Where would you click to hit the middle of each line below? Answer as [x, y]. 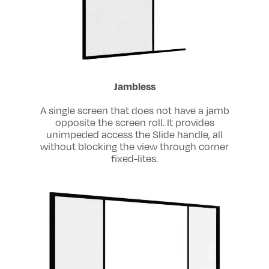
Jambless [134, 86]
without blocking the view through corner [134, 146]
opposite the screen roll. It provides [134, 122]
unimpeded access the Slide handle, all [134, 134]
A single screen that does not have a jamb [134, 110]
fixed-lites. [134, 158]
